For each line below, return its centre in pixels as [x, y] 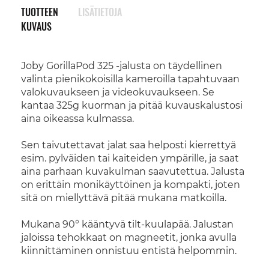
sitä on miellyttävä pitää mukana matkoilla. [124, 198]
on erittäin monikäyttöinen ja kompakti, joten [131, 185]
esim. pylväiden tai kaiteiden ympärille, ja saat [130, 158]
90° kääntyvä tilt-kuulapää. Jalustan [148, 224]
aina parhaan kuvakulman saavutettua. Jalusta [133, 171]
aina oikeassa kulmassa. [77, 119]
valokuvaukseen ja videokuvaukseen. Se [118, 92]
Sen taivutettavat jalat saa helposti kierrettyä [128, 145]
